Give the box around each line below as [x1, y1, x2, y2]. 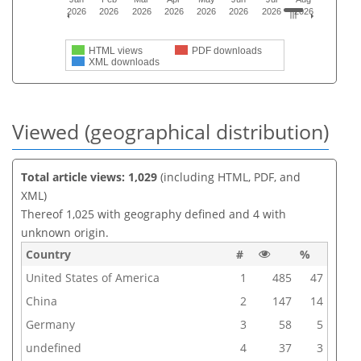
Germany [26, 316, 75, 332]
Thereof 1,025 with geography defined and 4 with [21, 205, 286, 222]
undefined [26, 339, 81, 355]
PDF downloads [192, 45, 262, 57]
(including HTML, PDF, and [157, 168, 301, 185]
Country [26, 246, 71, 262]
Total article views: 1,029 [21, 168, 157, 185]
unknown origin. [21, 224, 109, 240]
